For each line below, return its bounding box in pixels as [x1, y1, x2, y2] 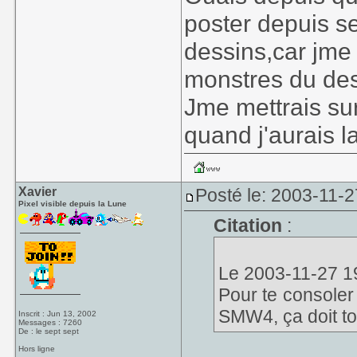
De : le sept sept [18, 327, 80, 335]
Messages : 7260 [18, 318, 83, 327]
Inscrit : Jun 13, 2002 [18, 309, 97, 318]
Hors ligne [18, 344, 56, 353]
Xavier [18, 185, 57, 198]
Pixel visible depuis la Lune [18, 199, 127, 208]
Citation [213, 215, 282, 236]
